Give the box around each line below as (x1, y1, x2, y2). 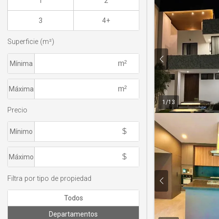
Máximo (8, 153, 34, 161)
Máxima (8, 85, 34, 93)
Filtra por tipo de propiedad (7, 174, 91, 183)
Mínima (9, 59, 33, 67)
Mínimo (9, 128, 33, 136)
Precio (7, 106, 27, 114)
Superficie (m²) (7, 38, 54, 46)
